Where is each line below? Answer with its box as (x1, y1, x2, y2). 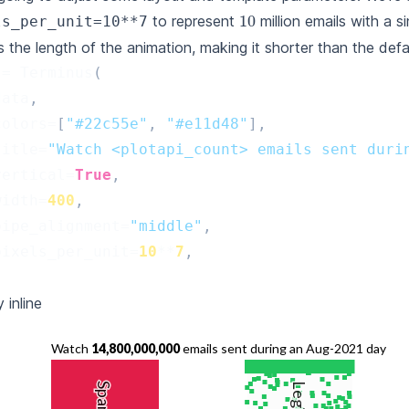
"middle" (130, 217, 203, 235)
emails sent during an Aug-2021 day (180, 340, 387, 356)
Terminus (20, 64, 93, 81)
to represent (148, 12, 239, 30)
